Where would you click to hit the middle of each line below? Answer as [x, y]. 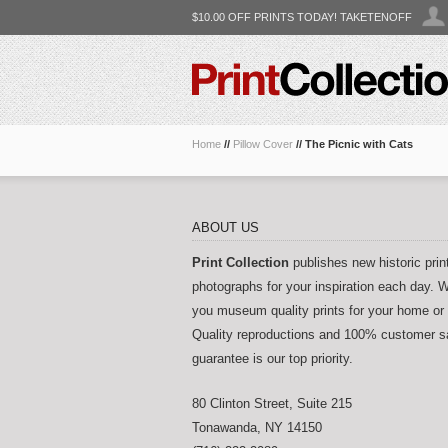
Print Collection [240, 262]
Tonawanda [224, 427]
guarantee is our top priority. [272, 358]
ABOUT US [225, 227]
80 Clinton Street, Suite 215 [272, 403]
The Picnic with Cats [359, 144]
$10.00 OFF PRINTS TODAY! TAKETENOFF [302, 17]
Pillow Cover [263, 144]
